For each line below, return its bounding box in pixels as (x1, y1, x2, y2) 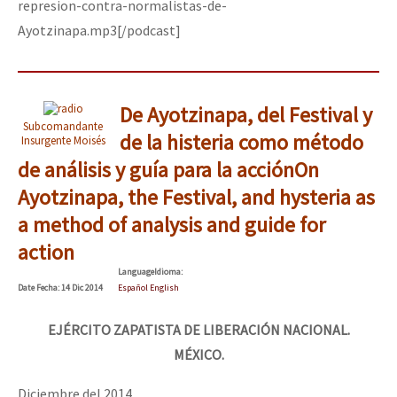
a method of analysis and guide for (18, 210, 325, 238)
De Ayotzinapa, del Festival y (119, 100, 372, 128)
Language (118, 265, 154, 277)
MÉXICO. (173, 345, 224, 363)
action (18, 237, 74, 266)
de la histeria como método (119, 128, 363, 156)
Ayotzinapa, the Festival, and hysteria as (18, 183, 375, 211)
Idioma (154, 265, 181, 277)
